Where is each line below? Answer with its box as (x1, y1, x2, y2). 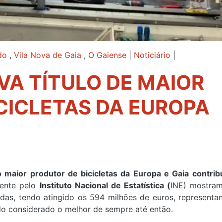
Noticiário (134, 50, 170, 60)
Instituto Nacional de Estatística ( (39, 180, 170, 191)
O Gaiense (88, 50, 126, 60)
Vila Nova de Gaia (14, 50, 81, 60)
